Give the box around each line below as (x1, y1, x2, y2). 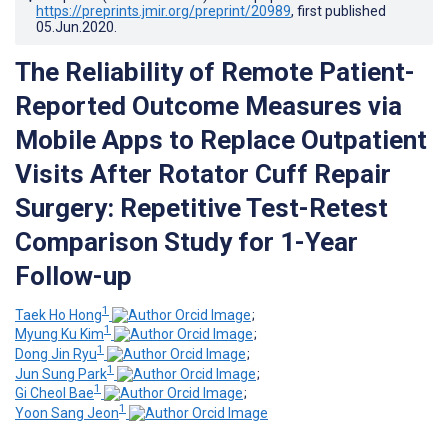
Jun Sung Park (15, 365, 107, 382)
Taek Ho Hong (15, 306, 102, 323)
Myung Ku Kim (15, 326, 104, 343)
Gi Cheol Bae (15, 385, 94, 402)
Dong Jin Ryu (15, 345, 97, 362)
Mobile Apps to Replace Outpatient (15, 124, 427, 155)
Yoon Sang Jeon (15, 404, 119, 421)
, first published (291, 2, 386, 19)
